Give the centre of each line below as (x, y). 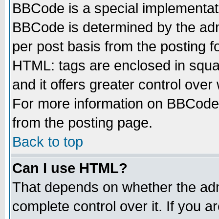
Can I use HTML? (70, 168)
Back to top (48, 142)
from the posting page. (82, 123)
